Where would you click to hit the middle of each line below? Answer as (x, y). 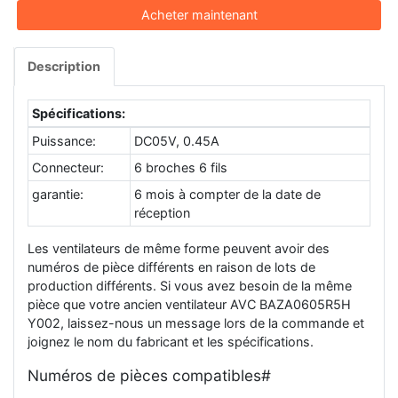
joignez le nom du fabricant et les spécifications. (171, 342)
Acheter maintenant (199, 15)
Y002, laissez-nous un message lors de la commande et (196, 323)
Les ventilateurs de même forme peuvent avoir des (179, 249)
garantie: (58, 194)
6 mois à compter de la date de (228, 194)
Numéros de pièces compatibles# (149, 376)
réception (163, 212)
